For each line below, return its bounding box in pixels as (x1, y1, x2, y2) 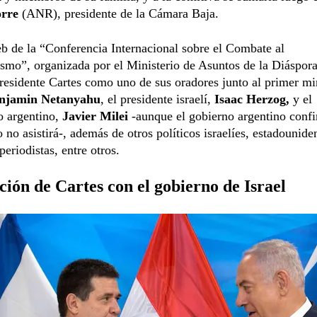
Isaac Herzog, (214, 91, 289, 106)
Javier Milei (62, 108, 128, 123)
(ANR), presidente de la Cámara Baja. (18, 6, 219, 21)
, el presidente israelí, (100, 91, 214, 106)
